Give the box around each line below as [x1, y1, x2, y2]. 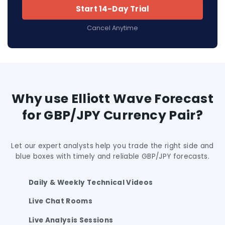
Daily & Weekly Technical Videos [29, 177, 153, 187]
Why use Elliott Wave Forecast [12, 89, 213, 107]
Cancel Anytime [87, 23, 138, 32]
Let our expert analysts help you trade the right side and [11, 141, 214, 151]
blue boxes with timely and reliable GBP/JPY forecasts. [15, 151, 210, 161]
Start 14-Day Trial [75, 4, 150, 15]
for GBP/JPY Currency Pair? [22, 106, 203, 124]
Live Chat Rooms [29, 196, 93, 206]
